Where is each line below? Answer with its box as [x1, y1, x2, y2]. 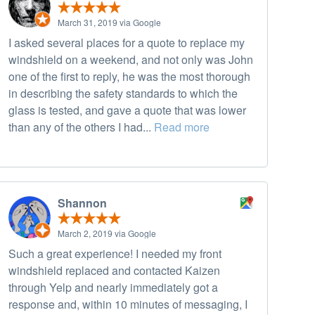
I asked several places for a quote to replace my [8, 34, 245, 51]
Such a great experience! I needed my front [8, 245, 221, 262]
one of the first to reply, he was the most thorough [8, 68, 250, 85]
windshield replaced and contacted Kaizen [8, 262, 220, 279]
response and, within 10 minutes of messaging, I [8, 296, 247, 313]
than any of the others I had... [8, 119, 154, 136]
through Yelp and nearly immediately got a [8, 279, 218, 296]
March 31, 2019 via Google [58, 16, 161, 29]
